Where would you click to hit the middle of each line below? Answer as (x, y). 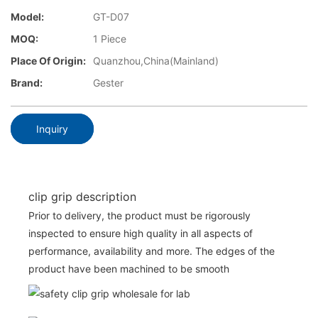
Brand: (27, 83)
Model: (27, 17)
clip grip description (82, 196)
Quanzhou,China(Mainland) (156, 61)
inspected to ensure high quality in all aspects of (141, 233)
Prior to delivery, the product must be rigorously (139, 215)
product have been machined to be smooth (129, 268)
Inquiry (52, 128)
